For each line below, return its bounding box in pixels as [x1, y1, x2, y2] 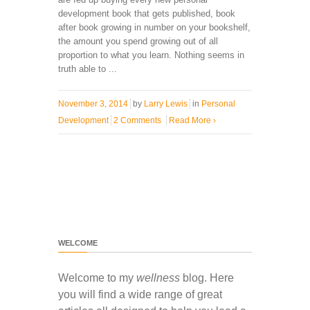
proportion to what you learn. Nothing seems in [58, 49, 244, 60]
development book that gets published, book [58, 8, 235, 19]
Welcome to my [58, 271, 136, 284]
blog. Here [180, 271, 234, 284]
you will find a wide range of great [58, 288, 222, 300]
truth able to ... [58, 63, 117, 74]
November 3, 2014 [58, 98, 128, 109]
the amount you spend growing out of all [58, 35, 218, 46]
